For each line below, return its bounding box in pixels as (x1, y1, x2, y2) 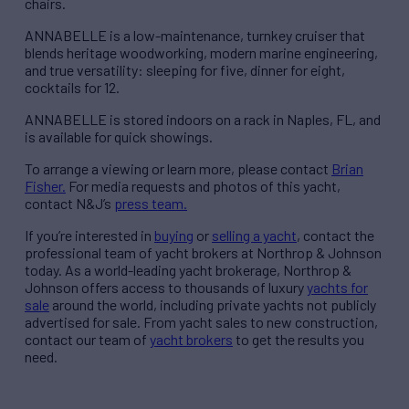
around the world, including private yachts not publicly (49, 296, 376, 314)
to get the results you (233, 330, 364, 349)
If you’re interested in (25, 226, 154, 245)
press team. (114, 194, 187, 213)
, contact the (297, 226, 374, 245)
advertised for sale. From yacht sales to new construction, (25, 313, 378, 331)
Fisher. (25, 177, 66, 195)
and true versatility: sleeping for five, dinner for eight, (25, 61, 345, 79)
